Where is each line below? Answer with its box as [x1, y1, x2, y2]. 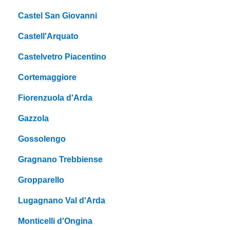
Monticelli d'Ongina [18, 217, 92, 226]
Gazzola [18, 114, 49, 123]
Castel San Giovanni [18, 11, 97, 21]
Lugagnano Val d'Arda [18, 196, 105, 205]
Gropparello [18, 176, 64, 185]
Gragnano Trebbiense [18, 155, 103, 164]
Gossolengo [18, 135, 66, 144]
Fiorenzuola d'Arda [18, 93, 92, 103]
